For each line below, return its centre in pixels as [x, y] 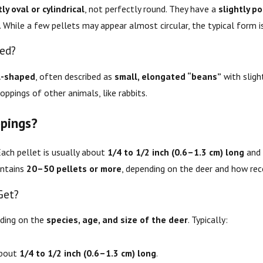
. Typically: [208, 220]
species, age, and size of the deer [117, 220]
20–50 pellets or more [74, 169]
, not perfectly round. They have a [151, 9]
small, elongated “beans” [168, 77]
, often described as [75, 77]
